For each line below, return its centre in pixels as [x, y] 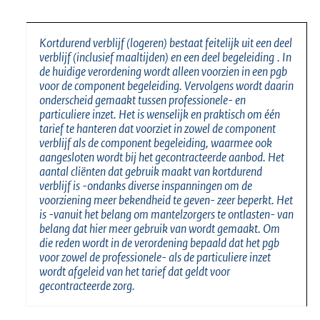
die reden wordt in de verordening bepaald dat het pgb [159, 242]
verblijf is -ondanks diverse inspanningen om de [146, 185]
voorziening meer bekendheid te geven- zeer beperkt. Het [166, 200]
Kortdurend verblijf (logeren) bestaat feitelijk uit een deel [166, 42]
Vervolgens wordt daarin [239, 85]
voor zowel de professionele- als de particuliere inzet [155, 257]
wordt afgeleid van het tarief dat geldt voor [135, 271]
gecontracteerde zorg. [87, 285]
